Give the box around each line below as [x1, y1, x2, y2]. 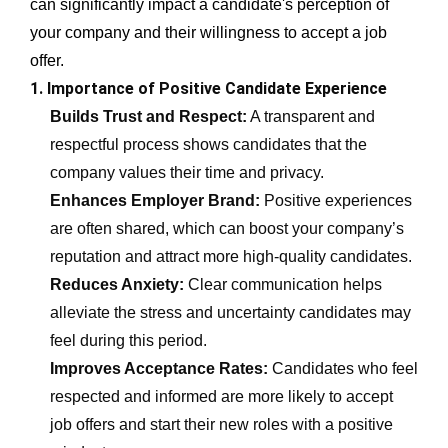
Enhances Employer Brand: [50, 191, 260, 209]
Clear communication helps [188, 275, 382, 293]
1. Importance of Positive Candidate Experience [30, 78, 387, 98]
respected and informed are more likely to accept [50, 387, 393, 405]
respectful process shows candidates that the [50, 135, 367, 153]
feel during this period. [50, 331, 207, 349]
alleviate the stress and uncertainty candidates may [50, 303, 411, 321]
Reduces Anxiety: [50, 275, 188, 293]
